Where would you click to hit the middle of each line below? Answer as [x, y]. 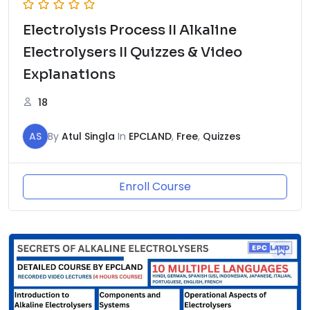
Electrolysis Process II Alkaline [130, 30]
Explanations [69, 74]
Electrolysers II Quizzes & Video [133, 52]
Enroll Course [155, 186]
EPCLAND [150, 136]
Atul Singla [88, 136]
